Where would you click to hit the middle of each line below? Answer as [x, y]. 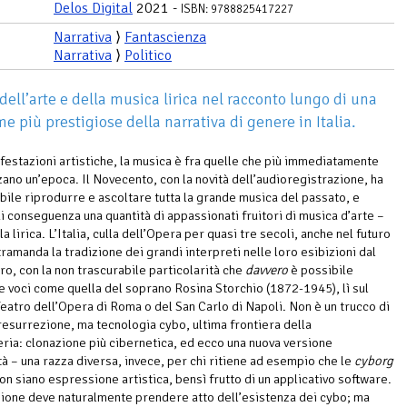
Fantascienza [165, 37]
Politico [148, 55]
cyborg [374, 360]
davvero [267, 269]
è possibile [321, 269]
